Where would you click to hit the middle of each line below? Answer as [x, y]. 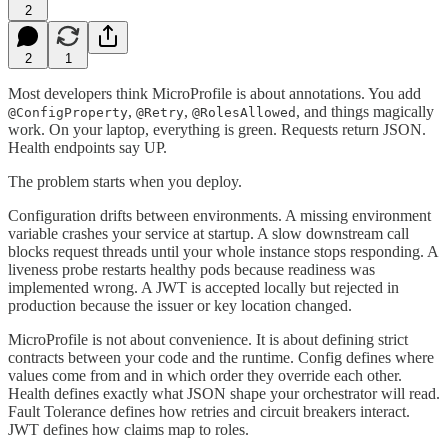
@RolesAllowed [244, 112]
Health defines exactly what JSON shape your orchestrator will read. [224, 393]
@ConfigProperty [68, 112]
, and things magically [365, 111]
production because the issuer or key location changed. [180, 305]
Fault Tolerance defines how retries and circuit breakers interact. [209, 411]
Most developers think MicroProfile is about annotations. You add [214, 93]
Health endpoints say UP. [87, 147]
